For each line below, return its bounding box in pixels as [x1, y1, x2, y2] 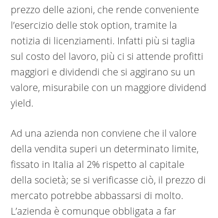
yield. [11, 96, 34, 110]
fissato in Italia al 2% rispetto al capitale [11, 158, 185, 171]
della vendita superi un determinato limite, [11, 142, 199, 156]
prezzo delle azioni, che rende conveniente [11, 3, 200, 17]
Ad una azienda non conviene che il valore [11, 127, 197, 140]
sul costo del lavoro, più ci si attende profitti [11, 50, 204, 63]
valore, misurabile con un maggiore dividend [11, 81, 207, 94]
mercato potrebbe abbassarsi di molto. [11, 189, 184, 202]
